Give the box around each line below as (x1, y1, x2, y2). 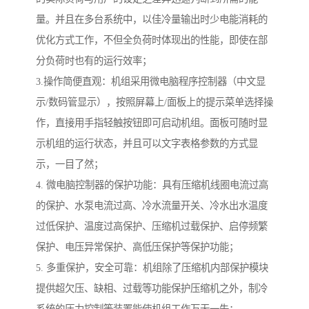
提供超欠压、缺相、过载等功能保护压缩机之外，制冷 (36, 282, 268, 294)
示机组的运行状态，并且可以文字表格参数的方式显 (36, 137, 258, 149)
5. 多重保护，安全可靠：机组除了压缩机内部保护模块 (36, 261, 268, 273)
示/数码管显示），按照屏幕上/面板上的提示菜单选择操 (36, 96, 273, 108)
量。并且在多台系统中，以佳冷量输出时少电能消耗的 (36, 13, 268, 25)
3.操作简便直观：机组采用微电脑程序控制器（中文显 (36, 75, 266, 87)
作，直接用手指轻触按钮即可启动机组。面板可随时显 (36, 117, 268, 128)
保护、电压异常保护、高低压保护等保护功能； (36, 241, 239, 252)
